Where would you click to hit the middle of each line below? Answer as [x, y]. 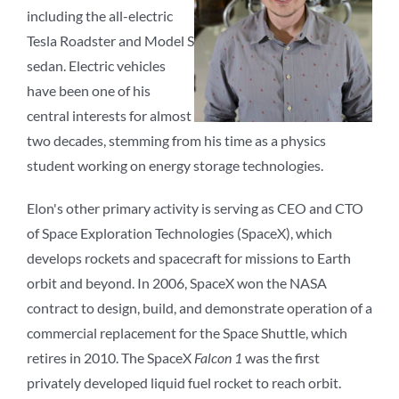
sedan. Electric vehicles [96, 66]
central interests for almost [109, 116]
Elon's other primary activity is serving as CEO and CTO [195, 208]
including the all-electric [100, 16]
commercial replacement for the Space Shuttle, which [187, 333]
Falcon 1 [218, 358]
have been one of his [89, 91]
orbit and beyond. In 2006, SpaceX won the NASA [177, 283]
